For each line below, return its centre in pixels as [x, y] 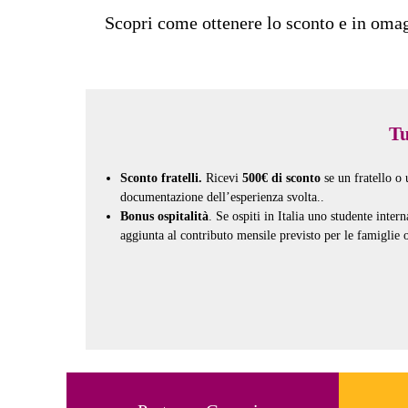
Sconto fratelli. [163, 178]
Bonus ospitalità [164, 216]
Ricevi [224, 178]
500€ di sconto [281, 178]
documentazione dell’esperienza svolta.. [222, 197]
